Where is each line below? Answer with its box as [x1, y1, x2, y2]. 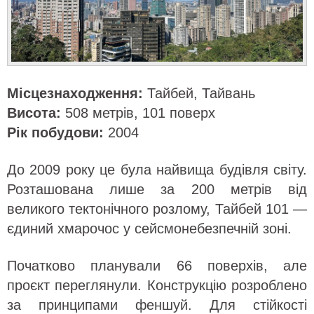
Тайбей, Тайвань [143, 86, 255, 101]
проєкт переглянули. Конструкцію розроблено [7, 278, 307, 293]
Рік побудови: [7, 125, 104, 140]
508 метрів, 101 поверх [61, 105, 215, 121]
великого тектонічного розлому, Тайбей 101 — [7, 201, 307, 217]
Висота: [7, 105, 61, 121]
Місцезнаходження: [7, 86, 143, 101]
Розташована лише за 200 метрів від [7, 182, 307, 197]
